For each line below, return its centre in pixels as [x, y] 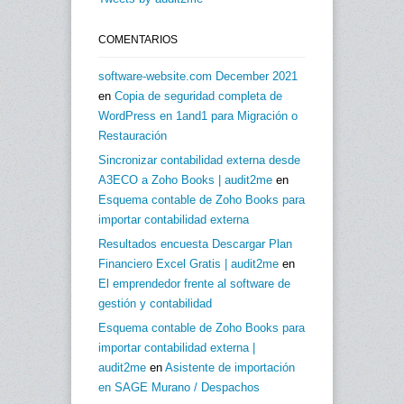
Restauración [133, 136]
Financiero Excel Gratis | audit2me [188, 264]
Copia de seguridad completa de [198, 96]
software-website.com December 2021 [198, 77]
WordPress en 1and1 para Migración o [198, 116]
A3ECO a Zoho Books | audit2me [185, 180]
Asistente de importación [230, 368]
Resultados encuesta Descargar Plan [195, 244]
